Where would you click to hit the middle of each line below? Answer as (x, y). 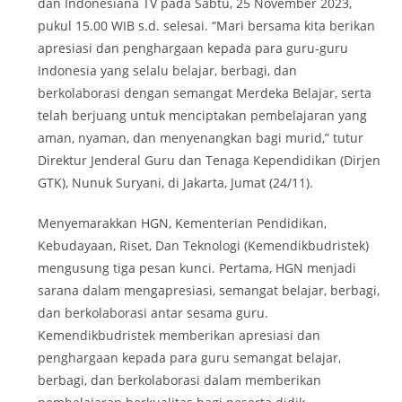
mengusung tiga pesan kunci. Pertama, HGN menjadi (197, 267)
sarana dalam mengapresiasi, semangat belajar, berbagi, (209, 290)
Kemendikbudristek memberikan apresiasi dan (179, 335)
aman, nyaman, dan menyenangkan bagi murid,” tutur (201, 137)
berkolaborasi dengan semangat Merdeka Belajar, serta (205, 92)
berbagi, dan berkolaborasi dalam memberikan (180, 380)
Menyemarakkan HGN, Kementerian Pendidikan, (183, 223)
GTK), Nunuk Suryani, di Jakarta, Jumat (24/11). (176, 182)
